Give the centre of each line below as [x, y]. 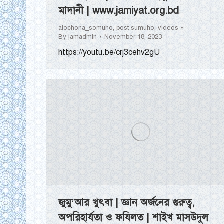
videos [168, 28]
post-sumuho [135, 28]
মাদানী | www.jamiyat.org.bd [119, 11]
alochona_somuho [86, 28]
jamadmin [83, 37]
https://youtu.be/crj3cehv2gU [109, 53]
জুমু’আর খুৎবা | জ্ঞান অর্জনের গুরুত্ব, [126, 203]
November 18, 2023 [133, 37]
